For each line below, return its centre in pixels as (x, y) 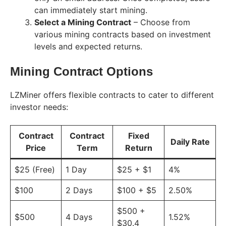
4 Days (79, 217)
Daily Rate (190, 142)
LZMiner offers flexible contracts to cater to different (112, 95)
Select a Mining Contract (83, 22)
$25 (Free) (35, 169)
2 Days (79, 190)
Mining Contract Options (81, 71)
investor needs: (39, 107)
